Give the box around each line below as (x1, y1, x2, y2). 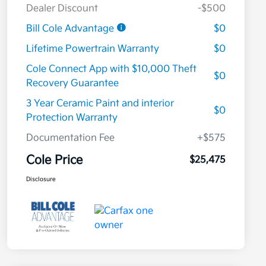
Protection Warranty (26, 112, 118, 124)
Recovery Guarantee (26, 78, 119, 90)
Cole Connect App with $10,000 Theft (26, 64, 197, 75)
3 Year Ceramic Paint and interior (26, 98, 174, 110)
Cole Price (26, 153, 83, 168)
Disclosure (26, 176, 56, 183)
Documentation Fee (26, 132, 115, 144)
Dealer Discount (26, 3, 98, 15)
